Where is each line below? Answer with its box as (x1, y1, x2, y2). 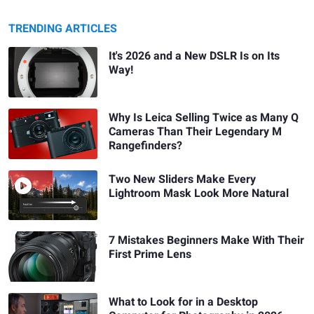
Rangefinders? (109, 137, 183, 155)
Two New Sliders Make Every (109, 170, 257, 188)
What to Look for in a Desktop (109, 294, 259, 311)
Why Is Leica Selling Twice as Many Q (109, 109, 299, 127)
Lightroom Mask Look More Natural (109, 184, 289, 202)
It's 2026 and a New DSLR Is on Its (109, 48, 280, 65)
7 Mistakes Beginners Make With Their (109, 232, 305, 250)
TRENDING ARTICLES (8, 20, 117, 38)
